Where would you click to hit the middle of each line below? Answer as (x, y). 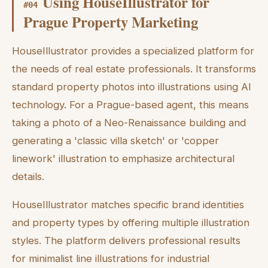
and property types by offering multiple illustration (131, 222)
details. (28, 176)
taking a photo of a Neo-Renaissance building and (129, 122)
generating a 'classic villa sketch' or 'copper (115, 140)
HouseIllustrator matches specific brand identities (128, 204)
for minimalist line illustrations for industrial (111, 258)
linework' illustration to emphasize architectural (123, 158)
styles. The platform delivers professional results (126, 240)
